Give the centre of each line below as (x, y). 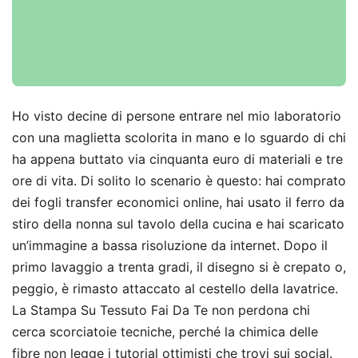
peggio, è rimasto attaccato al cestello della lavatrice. (175, 289)
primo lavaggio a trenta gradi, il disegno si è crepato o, (179, 267)
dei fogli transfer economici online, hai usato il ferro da (178, 203)
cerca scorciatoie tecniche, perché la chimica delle (165, 332)
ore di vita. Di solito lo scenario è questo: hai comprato (179, 181)
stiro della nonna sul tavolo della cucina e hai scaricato (178, 224)
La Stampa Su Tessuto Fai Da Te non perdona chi (161, 310)
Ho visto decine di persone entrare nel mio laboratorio (177, 116)
